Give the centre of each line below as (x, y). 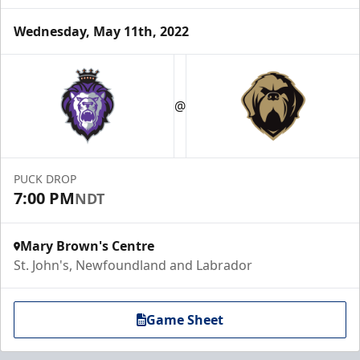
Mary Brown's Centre (87, 246)
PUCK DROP (45, 179)
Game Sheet (185, 320)
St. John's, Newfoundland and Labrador (133, 265)
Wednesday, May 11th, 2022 (101, 31)
